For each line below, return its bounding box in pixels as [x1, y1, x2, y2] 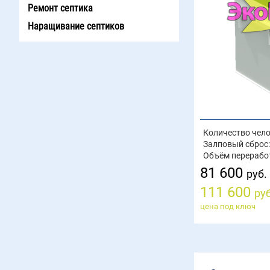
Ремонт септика [28, 2, 93, 14]
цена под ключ [200, 202, 256, 211]
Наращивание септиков [28, 20, 124, 32]
